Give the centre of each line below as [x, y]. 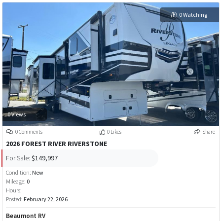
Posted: [15, 199]
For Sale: [18, 158]
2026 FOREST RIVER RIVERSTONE [56, 144]
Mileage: [16, 182]
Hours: [14, 190]
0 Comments [28, 132]
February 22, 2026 [45, 199]
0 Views [16, 114]
